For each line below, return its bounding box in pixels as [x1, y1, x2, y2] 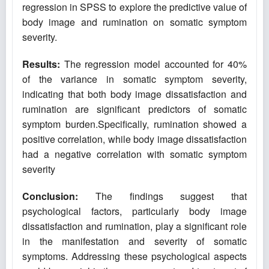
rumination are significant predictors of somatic [22, 102, 247, 116]
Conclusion [22, 189, 75, 204]
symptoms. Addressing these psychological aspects [22, 249, 247, 264]
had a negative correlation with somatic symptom [22, 147, 247, 162]
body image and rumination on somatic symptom [22, 15, 247, 29]
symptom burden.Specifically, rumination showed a [22, 117, 247, 131]
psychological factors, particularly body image [22, 204, 247, 219]
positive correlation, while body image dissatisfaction [22, 132, 247, 147]
